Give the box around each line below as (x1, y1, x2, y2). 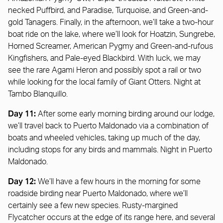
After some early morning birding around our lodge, (38, 110, 215, 118)
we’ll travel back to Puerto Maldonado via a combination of (8, 121, 209, 130)
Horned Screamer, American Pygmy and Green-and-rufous (8, 42, 213, 50)
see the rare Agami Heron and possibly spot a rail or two (8, 66, 201, 74)
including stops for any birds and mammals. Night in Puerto (8, 145, 212, 154)
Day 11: (8, 108, 38, 119)
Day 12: (8, 176, 36, 187)
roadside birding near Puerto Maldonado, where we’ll (8, 189, 188, 198)
